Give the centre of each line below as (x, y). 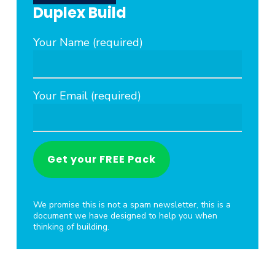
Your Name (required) (88, 42)
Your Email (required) (87, 95)
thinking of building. (72, 227)
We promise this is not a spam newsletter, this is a (132, 204)
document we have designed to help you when (126, 215)
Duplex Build (80, 12)
